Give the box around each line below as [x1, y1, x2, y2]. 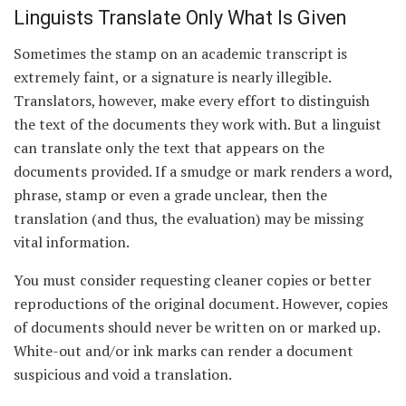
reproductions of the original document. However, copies [14, 293, 388, 314]
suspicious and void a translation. [14, 363, 232, 384]
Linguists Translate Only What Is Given [14, 6, 346, 30]
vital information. [14, 231, 130, 252]
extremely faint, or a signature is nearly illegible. [14, 66, 331, 87]
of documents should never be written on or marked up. [14, 316, 380, 337]
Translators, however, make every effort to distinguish [14, 90, 370, 111]
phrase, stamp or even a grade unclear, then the [14, 184, 327, 205]
